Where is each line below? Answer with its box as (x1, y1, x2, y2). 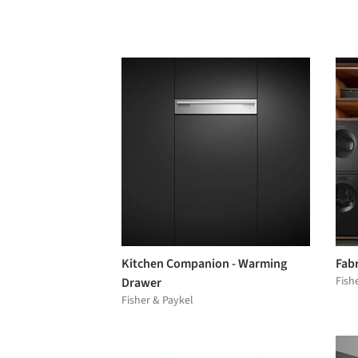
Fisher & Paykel (121, 292, 193, 308)
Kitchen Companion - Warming (121, 254, 287, 272)
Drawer (121, 273, 161, 292)
